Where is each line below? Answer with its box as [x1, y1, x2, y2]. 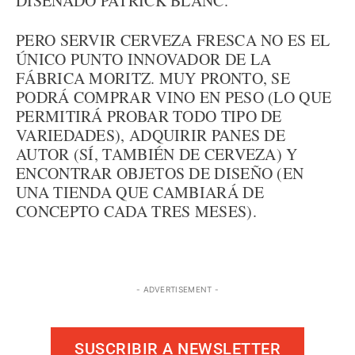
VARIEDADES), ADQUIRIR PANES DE [16, 124, 285, 146]
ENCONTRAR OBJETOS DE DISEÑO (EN [16, 162, 304, 184]
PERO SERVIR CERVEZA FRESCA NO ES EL [16, 29, 330, 51]
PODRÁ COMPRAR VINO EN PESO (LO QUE [16, 86, 332, 108]
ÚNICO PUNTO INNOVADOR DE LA [16, 48, 272, 70]
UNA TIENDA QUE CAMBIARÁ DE [16, 181, 264, 203]
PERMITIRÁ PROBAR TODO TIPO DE [16, 105, 282, 127]
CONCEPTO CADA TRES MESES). [16, 200, 257, 222]
